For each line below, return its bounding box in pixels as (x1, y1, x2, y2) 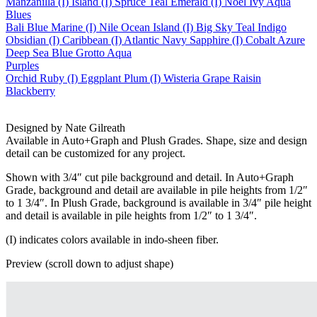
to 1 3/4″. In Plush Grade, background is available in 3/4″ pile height (6, 196, 311, 209)
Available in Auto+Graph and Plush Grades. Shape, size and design (6, 134, 307, 146)
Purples (6, 59, 39, 71)
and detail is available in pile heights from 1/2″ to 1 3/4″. (6, 209, 257, 221)
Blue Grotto (52, 46, 105, 59)
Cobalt (246, 33, 275, 46)
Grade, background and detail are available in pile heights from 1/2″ (6, 183, 308, 196)
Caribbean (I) (62, 33, 122, 46)
